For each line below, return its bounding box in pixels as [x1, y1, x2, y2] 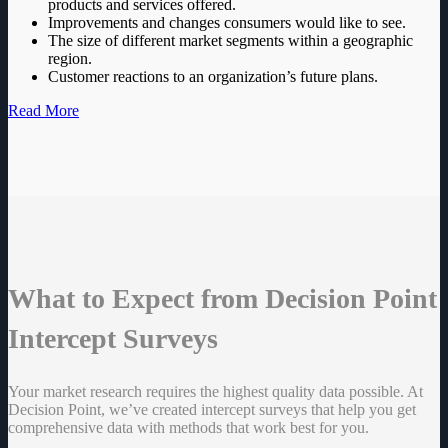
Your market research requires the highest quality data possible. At [8, 382, 423, 400]
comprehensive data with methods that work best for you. [8, 418, 369, 436]
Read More [8, 102, 79, 120]
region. [48, 50, 92, 68]
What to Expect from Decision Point [8, 283, 437, 315]
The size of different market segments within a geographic [48, 32, 413, 50]
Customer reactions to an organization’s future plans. [48, 68, 378, 86]
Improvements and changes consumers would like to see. [48, 14, 406, 32]
